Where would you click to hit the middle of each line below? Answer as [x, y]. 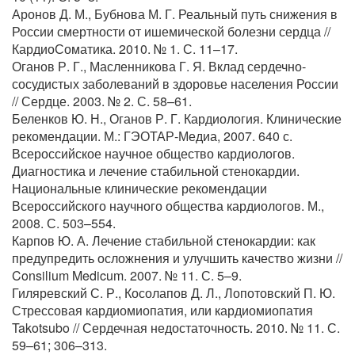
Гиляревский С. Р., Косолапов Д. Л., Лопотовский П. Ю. [174, 293]
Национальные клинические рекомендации [139, 188]
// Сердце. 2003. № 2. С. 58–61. [102, 101]
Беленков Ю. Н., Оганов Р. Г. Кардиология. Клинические [177, 118]
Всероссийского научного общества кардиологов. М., [168, 206]
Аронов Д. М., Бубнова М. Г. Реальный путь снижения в [175, 14]
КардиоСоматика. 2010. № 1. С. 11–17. [125, 49]
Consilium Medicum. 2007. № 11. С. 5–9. [127, 275]
